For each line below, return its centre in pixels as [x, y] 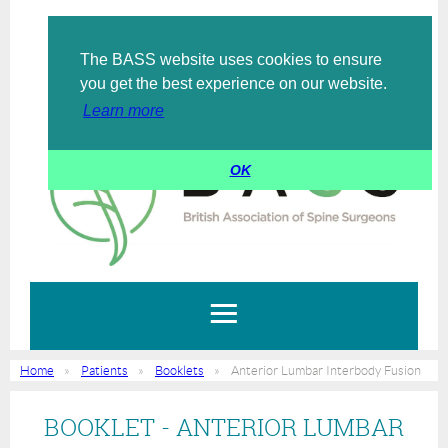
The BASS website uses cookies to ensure [231, 59]
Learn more [124, 111]
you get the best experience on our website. [233, 83]
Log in [237, 72]
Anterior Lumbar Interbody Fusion [326, 370]
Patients [104, 370]
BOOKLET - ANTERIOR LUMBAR [224, 426]
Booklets [179, 370]
